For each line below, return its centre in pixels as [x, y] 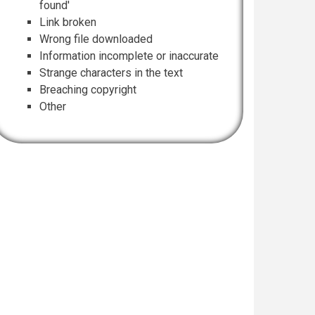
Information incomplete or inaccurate [129, 56]
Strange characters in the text [111, 73]
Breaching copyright [88, 90]
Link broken [68, 22]
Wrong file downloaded [96, 39]
